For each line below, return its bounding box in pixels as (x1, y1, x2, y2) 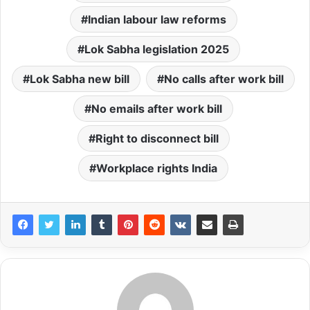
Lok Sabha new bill (30, 71, 129, 86)
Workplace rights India (96, 161, 217, 175)
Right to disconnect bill (95, 131, 219, 145)
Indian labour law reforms (87, 12, 226, 26)
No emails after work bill (91, 101, 222, 116)
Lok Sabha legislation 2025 (84, 42, 229, 56)
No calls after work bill (164, 71, 284, 86)
